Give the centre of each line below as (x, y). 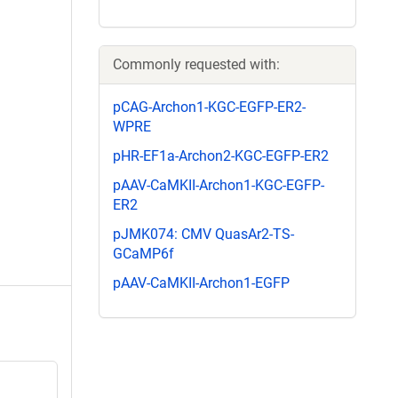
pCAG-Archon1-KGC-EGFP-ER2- (209, 107)
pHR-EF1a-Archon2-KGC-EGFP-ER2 (221, 155)
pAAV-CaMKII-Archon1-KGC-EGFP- (219, 185)
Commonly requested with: (196, 64)
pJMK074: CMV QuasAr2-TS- (203, 235)
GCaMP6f (143, 254)
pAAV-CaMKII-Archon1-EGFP (201, 283)
